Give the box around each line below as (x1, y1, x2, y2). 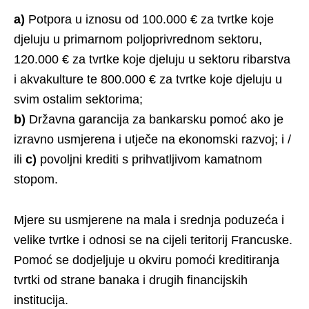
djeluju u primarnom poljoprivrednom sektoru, (14, 32, 262, 46)
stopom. (14, 172, 58, 186)
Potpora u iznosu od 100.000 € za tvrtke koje (25, 12, 274, 26)
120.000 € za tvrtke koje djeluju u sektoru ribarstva (14, 52, 290, 66)
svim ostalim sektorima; (14, 92, 143, 106)
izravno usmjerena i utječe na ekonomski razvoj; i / (14, 132, 291, 146)
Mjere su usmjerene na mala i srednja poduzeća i (14, 212, 284, 227)
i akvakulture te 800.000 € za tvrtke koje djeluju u (14, 72, 282, 86)
